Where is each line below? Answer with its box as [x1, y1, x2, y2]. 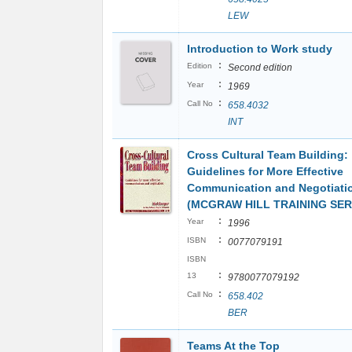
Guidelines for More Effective [187, 165, 343, 178]
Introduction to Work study [187, 42, 332, 55]
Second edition [228, 62, 292, 73]
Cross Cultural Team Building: [187, 148, 348, 161]
